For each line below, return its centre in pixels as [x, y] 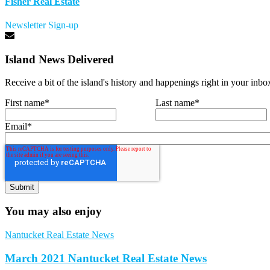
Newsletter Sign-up [42, 25]
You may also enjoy [53, 212]
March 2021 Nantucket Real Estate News [106, 258]
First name [25, 103]
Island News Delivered [59, 59]
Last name [175, 103]
